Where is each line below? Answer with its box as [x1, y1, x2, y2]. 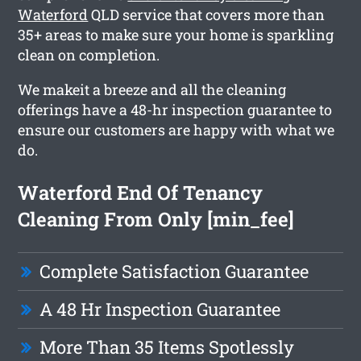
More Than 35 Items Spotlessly [39, 334, 295, 359]
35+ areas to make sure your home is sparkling [18, 24, 334, 44]
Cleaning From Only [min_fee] [18, 205, 295, 232]
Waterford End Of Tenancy [18, 179, 263, 205]
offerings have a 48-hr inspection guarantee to [18, 99, 333, 119]
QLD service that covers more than [88, 4, 326, 24]
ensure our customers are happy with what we [18, 119, 335, 139]
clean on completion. [18, 44, 160, 64]
